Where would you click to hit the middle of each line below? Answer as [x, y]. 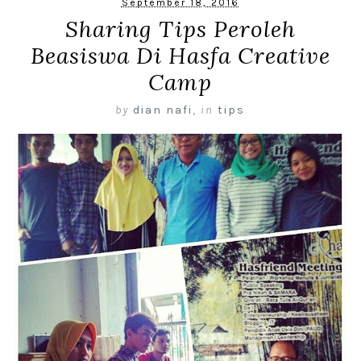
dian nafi [163, 110]
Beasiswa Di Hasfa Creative [180, 56]
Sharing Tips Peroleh [180, 29]
